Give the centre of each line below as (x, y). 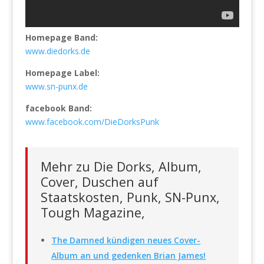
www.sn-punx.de (56, 86)
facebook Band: (58, 108)
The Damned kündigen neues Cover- (126, 240)
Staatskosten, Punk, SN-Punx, (130, 197)
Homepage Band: (61, 37)
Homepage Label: (62, 73)
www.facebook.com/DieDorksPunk (92, 122)
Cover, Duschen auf (99, 182)
